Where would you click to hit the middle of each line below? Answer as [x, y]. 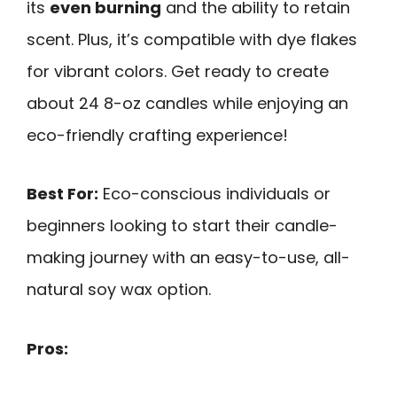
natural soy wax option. [119, 290]
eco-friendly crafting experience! [157, 135]
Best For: [62, 194]
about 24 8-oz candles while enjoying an [187, 103]
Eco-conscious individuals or [214, 194]
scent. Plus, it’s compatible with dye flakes [192, 39]
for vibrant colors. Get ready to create [178, 71]
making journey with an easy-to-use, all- [188, 258]
